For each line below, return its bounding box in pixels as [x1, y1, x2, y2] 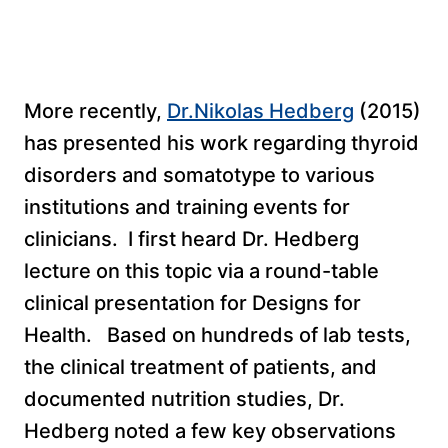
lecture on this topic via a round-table [24, 258, 379, 283]
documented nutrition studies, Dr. [24, 386, 345, 411]
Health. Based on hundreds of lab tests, [24, 322, 411, 347]
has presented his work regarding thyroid [24, 130, 419, 155]
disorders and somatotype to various [24, 162, 375, 187]
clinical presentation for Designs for [24, 290, 361, 315]
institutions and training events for [24, 194, 350, 219]
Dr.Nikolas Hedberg [167, 98, 354, 123]
